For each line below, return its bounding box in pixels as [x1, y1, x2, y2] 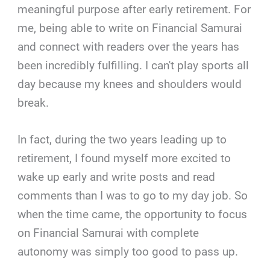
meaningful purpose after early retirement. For [17, 2, 251, 16]
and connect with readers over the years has [17, 39, 240, 54]
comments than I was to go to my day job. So [17, 189, 248, 203]
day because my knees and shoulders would [17, 77, 242, 91]
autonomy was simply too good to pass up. [17, 245, 239, 259]
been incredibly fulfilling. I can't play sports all [17, 58, 250, 72]
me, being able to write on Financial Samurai [17, 20, 243, 35]
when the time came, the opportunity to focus [17, 207, 248, 222]
